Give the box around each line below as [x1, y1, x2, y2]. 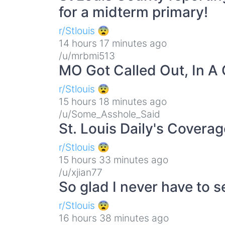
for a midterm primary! [59, 3, 208, 21]
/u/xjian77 [59, 166, 102, 178]
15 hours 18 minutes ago [59, 95, 167, 107]
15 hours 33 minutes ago [59, 153, 168, 166]
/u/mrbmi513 [59, 49, 115, 62]
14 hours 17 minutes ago [59, 37, 167, 49]
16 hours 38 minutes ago [59, 211, 169, 224]
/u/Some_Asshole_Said [59, 107, 160, 120]
